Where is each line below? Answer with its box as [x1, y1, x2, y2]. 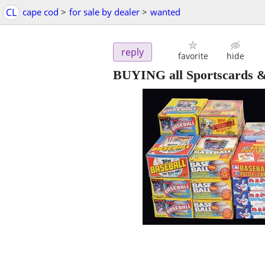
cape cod [22, 6, 59, 18]
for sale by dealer [69, 6, 140, 18]
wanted [150, 6, 180, 18]
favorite [177, 50, 208, 62]
